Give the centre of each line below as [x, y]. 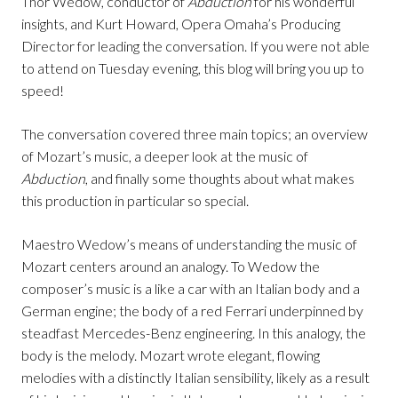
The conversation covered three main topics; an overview [195, 134]
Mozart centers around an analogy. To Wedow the [171, 267]
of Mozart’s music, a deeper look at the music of [165, 156]
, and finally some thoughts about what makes [220, 179]
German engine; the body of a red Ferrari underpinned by [192, 311]
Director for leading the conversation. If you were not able [195, 46]
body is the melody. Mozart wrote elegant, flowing [171, 355]
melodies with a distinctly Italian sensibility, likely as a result [195, 378]
